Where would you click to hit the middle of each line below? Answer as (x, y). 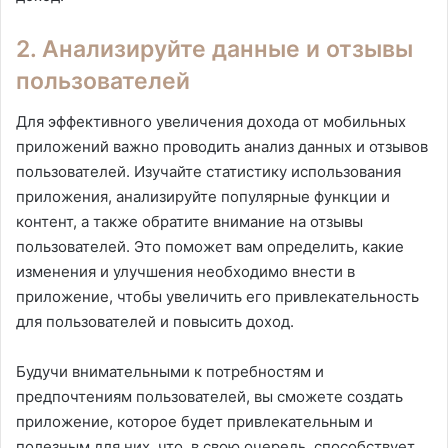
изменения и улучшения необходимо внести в (185, 271)
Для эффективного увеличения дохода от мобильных (211, 121)
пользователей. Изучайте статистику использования (208, 171)
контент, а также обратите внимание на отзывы (189, 221)
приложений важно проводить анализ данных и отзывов (222, 146)
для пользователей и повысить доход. (155, 321)
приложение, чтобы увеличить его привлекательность (217, 296)
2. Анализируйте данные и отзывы (214, 49)
